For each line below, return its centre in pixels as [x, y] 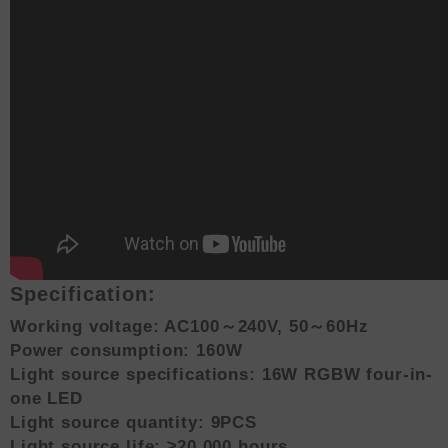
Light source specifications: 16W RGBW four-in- [222, 374]
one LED [46, 398]
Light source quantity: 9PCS [133, 422]
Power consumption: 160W [126, 350]
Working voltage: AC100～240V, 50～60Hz [189, 326]
